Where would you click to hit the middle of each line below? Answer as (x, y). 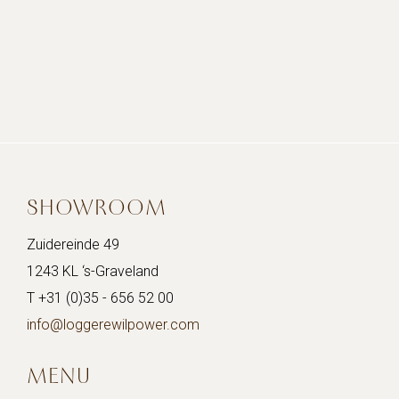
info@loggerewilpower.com (113, 324)
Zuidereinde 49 (73, 244)
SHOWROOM (97, 207)
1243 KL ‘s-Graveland (93, 271)
